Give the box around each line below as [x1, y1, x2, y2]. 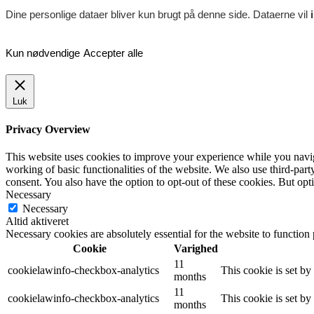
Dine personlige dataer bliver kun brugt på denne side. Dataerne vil [6, 8, 310, 20]
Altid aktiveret [6, 215, 69, 228]
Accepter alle [83, 46, 143, 59]
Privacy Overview [6, 123, 90, 135]
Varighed [174, 243, 218, 255]
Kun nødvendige [6, 46, 80, 59]
